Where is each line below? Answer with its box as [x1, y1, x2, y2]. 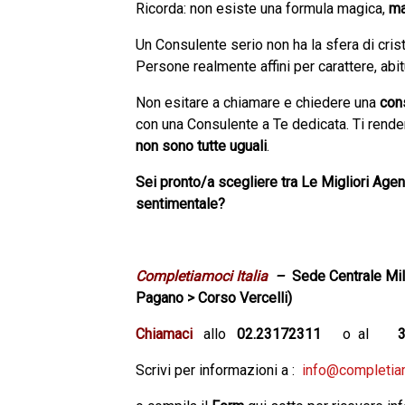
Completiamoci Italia [136, 268, 268, 285]
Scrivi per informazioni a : [136, 362, 302, 379]
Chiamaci [136, 325, 193, 343]
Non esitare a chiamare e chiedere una [136, 94, 380, 111]
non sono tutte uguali [136, 137, 267, 155]
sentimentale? [136, 195, 225, 212]
